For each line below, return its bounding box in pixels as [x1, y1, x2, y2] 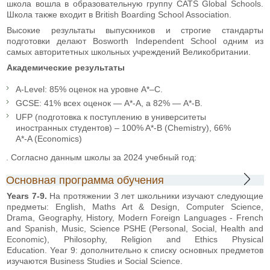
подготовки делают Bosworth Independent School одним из [7, 36, 263, 46]
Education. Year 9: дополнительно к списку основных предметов [7, 245, 263, 255]
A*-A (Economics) [16, 133, 82, 143]
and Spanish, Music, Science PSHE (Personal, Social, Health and [7, 223, 263, 233]
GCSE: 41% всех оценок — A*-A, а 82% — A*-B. [16, 98, 202, 108]
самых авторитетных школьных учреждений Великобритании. [7, 46, 251, 57]
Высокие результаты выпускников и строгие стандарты [7, 25, 263, 35]
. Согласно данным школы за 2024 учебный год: [6, 152, 196, 162]
